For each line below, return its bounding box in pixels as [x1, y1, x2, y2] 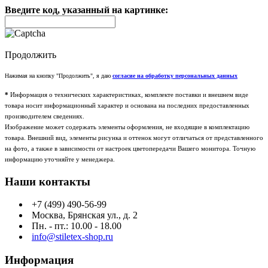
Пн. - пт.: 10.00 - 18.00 [32, 221, 121, 232]
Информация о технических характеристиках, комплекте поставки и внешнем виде [8, 90, 248, 98]
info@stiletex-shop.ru [32, 232, 113, 242]
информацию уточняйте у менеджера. [5, 155, 115, 163]
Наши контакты [5, 175, 90, 188]
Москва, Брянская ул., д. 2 [32, 210, 138, 221]
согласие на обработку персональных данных [112, 72, 237, 79]
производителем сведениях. [5, 112, 84, 120]
